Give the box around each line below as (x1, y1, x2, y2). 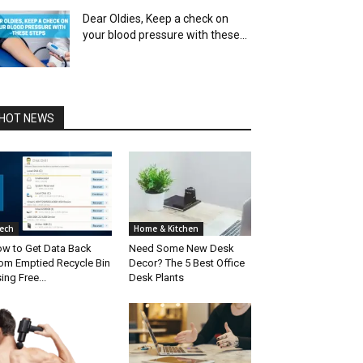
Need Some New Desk (128, 242, 234, 255)
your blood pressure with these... (83, 28, 247, 41)
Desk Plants (128, 271, 184, 284)
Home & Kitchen (133, 223, 199, 235)
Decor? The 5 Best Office (128, 257, 245, 270)
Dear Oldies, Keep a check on (83, 12, 228, 25)
